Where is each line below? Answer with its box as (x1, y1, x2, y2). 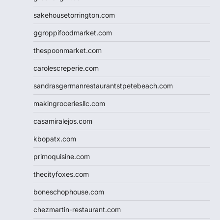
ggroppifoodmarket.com (33, 28, 112, 37)
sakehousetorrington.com (33, 10, 115, 19)
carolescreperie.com (33, 63, 99, 72)
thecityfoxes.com (33, 169, 89, 178)
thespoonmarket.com (33, 46, 102, 55)
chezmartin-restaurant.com (33, 205, 121, 214)
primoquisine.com (33, 152, 90, 161)
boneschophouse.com (33, 187, 104, 196)
